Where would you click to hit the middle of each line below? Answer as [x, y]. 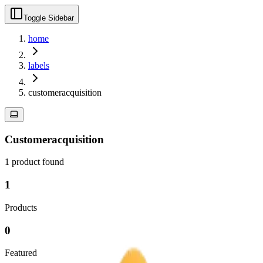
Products [21, 207]
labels [39, 65]
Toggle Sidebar [49, 18]
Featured [21, 253]
